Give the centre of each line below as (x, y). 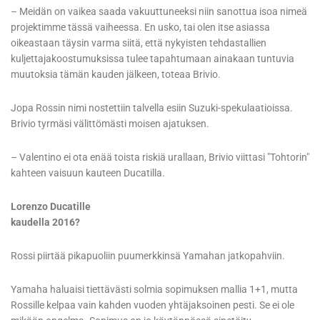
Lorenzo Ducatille (51, 207)
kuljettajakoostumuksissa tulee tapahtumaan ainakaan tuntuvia (152, 59)
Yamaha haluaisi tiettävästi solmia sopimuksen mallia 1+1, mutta (154, 290)
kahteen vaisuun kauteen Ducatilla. (88, 173)
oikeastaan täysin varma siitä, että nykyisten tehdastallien (139, 43)
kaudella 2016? (45, 222)
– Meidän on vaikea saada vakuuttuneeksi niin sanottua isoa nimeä (159, 12)
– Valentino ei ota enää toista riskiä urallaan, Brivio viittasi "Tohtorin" (160, 157)
